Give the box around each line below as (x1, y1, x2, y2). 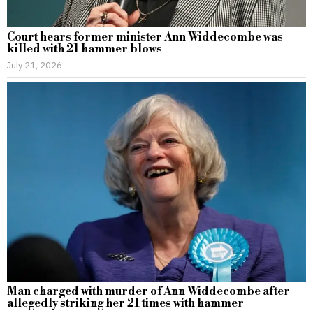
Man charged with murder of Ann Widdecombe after (7, 284, 290, 299)
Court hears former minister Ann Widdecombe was (7, 29, 283, 44)
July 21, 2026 (7, 59, 62, 71)
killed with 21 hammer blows (7, 41, 162, 56)
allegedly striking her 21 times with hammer (7, 296, 244, 311)
